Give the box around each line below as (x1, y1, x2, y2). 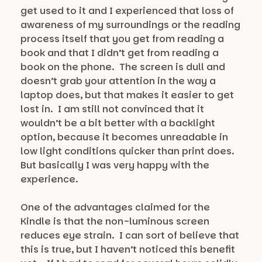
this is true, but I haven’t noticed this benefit (20, 243, 235, 257)
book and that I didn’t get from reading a (20, 46, 219, 60)
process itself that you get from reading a (20, 32, 224, 46)
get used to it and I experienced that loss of (20, 4, 234, 18)
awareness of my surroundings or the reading (20, 18, 240, 32)
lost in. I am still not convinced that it (20, 102, 204, 116)
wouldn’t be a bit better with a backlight (20, 116, 215, 130)
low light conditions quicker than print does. (20, 144, 237, 158)
